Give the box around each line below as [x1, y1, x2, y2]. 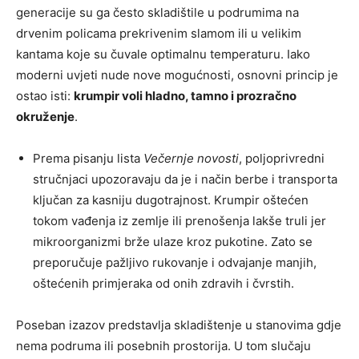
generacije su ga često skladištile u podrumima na [16, 5, 299, 21]
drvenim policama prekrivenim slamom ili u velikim [16, 26, 301, 42]
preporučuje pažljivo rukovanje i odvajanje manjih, [33, 255, 317, 271]
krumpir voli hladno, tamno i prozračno [74, 88, 296, 104]
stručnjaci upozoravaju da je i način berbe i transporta [33, 171, 337, 188]
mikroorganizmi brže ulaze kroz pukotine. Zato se [33, 234, 313, 250]
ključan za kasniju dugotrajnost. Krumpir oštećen [33, 192, 309, 208]
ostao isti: [16, 88, 74, 104]
